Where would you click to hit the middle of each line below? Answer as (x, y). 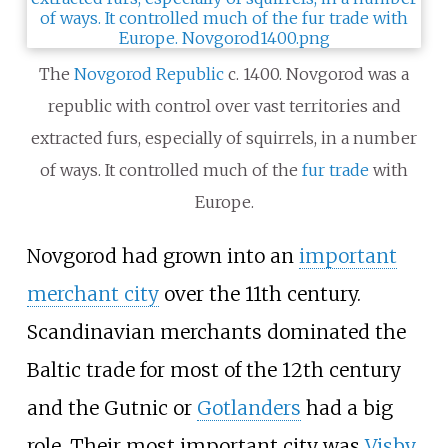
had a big (346, 407)
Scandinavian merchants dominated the (216, 331)
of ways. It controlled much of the (171, 169)
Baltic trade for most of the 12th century (213, 369)
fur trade (335, 169)
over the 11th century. (259, 293)
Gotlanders (248, 407)
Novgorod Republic (149, 73)
